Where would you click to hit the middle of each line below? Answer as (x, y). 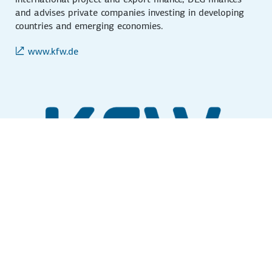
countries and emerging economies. (90, 25)
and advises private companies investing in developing (130, 12)
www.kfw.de (53, 51)
